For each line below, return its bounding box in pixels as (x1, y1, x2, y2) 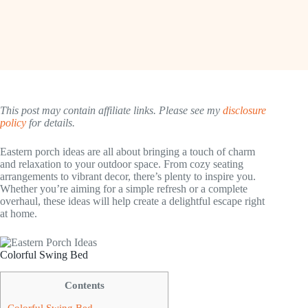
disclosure (223, 104, 266, 116)
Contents (64, 278, 104, 291)
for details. (26, 117, 75, 129)
